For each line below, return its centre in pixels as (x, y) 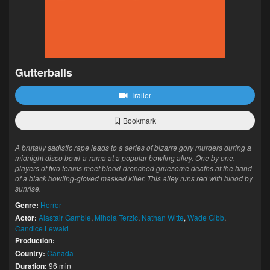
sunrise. (28, 188)
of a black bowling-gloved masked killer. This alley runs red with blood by (134, 178)
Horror (51, 205)
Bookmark (139, 120)
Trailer (141, 95)
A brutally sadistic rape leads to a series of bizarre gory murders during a (133, 147)
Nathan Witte (163, 217)
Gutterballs (44, 72)
